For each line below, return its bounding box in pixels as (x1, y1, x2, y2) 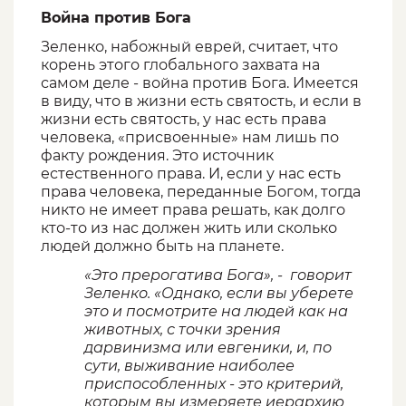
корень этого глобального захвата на (41, 56, 320, 74)
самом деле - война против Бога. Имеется (41, 74, 359, 92)
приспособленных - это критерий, (84, 375, 343, 393)
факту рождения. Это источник (41, 147, 274, 165)
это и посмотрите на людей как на (84, 303, 348, 321)
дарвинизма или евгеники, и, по (84, 339, 332, 357)
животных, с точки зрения (84, 321, 281, 339)
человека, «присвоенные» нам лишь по (41, 129, 339, 147)
